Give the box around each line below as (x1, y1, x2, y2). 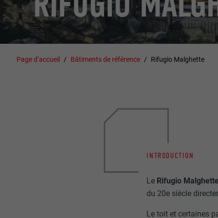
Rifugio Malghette (150, 55, 204, 63)
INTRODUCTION (146, 150, 194, 160)
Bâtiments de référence (71, 55, 141, 63)
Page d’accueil (17, 55, 60, 63)
